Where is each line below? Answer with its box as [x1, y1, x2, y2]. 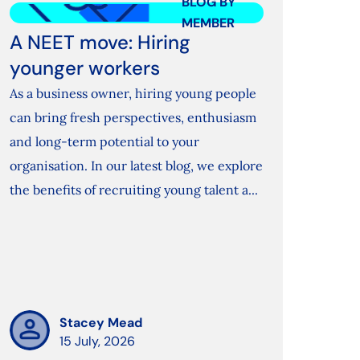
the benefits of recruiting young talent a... [10, 182, 259, 198]
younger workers [10, 55, 161, 81]
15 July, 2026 [59, 333, 136, 350]
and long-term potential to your [10, 133, 200, 150]
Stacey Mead [59, 314, 143, 332]
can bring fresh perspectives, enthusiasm [10, 109, 257, 126]
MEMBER [182, 14, 235, 32]
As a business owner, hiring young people [10, 85, 257, 102]
